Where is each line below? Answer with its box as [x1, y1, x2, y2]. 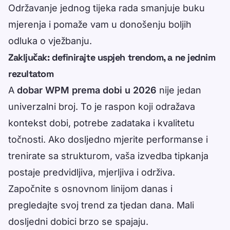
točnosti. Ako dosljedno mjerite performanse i [8, 134, 208, 145]
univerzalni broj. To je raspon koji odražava [8, 101, 195, 112]
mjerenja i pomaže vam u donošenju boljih [8, 19, 191, 30]
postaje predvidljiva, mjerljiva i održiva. [8, 167, 175, 178]
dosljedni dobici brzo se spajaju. [8, 216, 148, 227]
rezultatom [8, 68, 54, 80]
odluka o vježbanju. [8, 35, 92, 47]
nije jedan [157, 85, 201, 96]
